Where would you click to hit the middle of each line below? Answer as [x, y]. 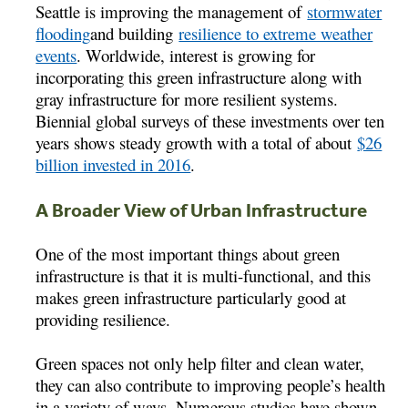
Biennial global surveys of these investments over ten [210, 120]
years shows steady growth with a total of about [197, 142]
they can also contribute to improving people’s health [211, 384]
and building [135, 33]
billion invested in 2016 [113, 164]
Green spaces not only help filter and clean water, [200, 362]
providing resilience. [103, 319]
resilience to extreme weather [276, 33]
